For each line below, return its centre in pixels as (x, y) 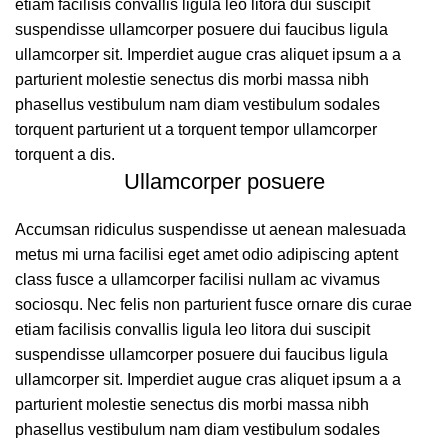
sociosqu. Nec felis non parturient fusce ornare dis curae (213, 304)
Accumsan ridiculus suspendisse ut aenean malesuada (210, 229)
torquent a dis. (65, 154)
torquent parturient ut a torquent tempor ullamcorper (196, 129)
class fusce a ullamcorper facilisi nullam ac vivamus (197, 279)
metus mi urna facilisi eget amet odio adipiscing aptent (206, 254)
